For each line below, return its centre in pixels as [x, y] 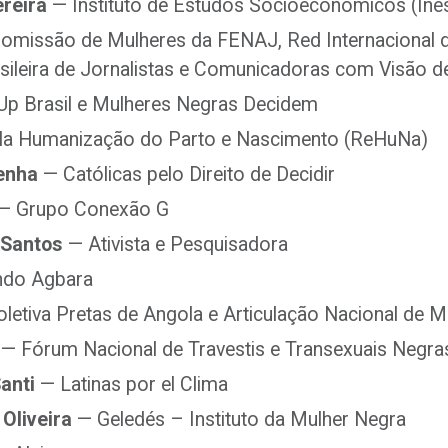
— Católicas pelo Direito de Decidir [186, 174]
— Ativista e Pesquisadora [175, 244]
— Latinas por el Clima [131, 384]
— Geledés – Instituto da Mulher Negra [239, 419]
